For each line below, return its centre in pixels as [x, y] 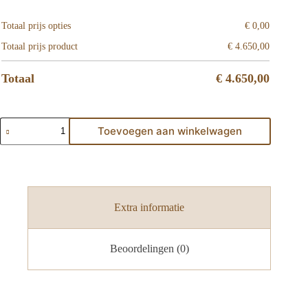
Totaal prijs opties [36, 25]
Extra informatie [150, 207]
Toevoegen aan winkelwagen [170, 131]
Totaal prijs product [40, 46]
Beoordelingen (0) [149, 249]
